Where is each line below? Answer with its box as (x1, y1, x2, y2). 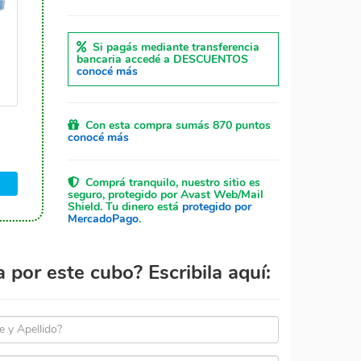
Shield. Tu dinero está (67, 199, 182, 214)
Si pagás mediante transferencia (85, 39, 259, 55)
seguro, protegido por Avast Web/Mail (67, 187, 263, 202)
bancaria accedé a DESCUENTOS (76, 52, 248, 67)
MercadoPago (67, 211, 139, 226)
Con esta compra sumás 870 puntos (78, 118, 271, 133)
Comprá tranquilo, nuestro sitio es (78, 175, 260, 190)
